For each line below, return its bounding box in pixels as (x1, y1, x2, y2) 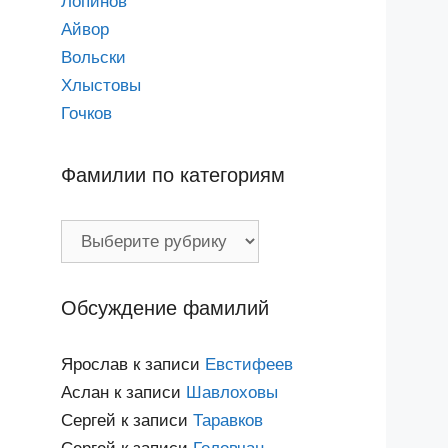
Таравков (193, 410, 263, 430)
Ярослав (61, 354, 128, 374)
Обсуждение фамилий (61, 296, 269, 319)
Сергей (61, 410, 116, 430)
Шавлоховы (186, 382, 278, 402)
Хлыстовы (61, 75, 141, 95)
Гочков (61, 103, 112, 123)
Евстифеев (205, 354, 293, 374)
